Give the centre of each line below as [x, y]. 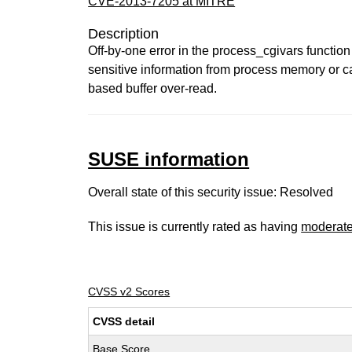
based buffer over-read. [153, 88]
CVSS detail [124, 321]
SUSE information [169, 159]
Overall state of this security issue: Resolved [211, 192]
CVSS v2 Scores [129, 291]
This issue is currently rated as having [195, 227]
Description [124, 34]
